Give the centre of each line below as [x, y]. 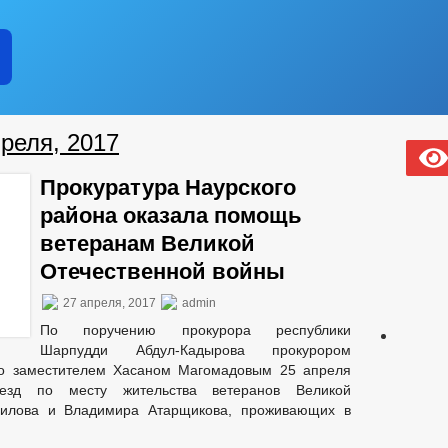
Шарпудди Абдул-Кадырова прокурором [195, 350]
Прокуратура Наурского [168, 187]
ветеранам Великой [147, 243]
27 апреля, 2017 [109, 303]
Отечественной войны [162, 271]
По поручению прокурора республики [195, 330]
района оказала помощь [171, 215]
